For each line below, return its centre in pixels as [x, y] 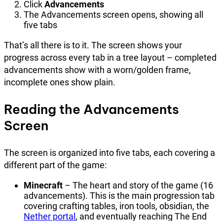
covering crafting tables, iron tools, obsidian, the [116, 206]
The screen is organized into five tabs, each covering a [110, 152]
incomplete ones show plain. [60, 82]
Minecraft [43, 185]
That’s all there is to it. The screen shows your [93, 45]
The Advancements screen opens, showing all [113, 14]
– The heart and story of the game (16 [138, 185]
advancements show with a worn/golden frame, [97, 70]
